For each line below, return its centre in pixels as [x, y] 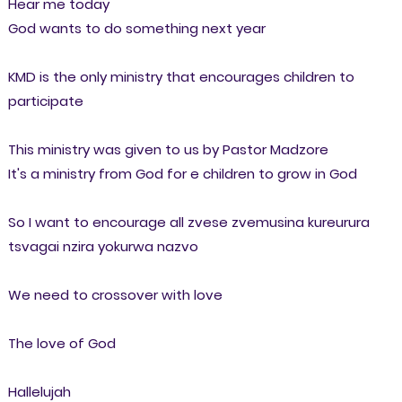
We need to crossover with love [115, 294]
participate [45, 100]
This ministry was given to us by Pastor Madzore [168, 149]
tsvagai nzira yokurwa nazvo [103, 246]
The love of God [61, 343]
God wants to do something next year [136, 28]
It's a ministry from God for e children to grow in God [182, 173]
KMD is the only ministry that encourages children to [181, 76]
